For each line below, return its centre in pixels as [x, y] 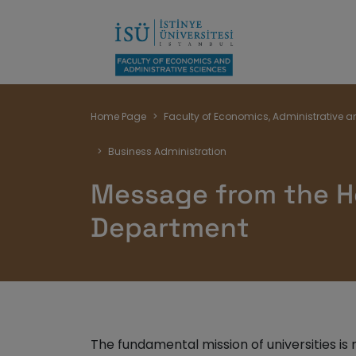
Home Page [118, 116]
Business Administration [167, 151]
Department [170, 228]
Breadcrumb [190, 110]
